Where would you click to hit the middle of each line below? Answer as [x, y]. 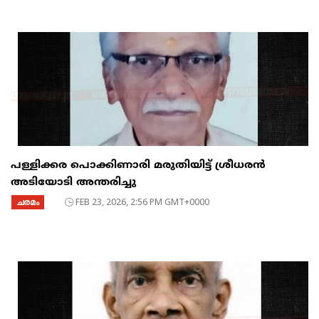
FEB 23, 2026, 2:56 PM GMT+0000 [142, 202]
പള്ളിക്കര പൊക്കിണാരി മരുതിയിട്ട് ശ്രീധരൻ [138, 165]
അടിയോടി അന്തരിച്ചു [73, 182]
